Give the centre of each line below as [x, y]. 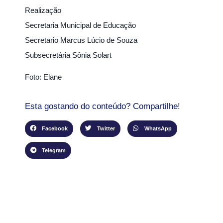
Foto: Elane [43, 77]
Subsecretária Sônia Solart [68, 55]
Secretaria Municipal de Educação [80, 25]
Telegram [54, 151]
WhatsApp [158, 129]
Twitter [106, 129]
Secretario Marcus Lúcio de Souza [81, 40]
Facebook [55, 129]
